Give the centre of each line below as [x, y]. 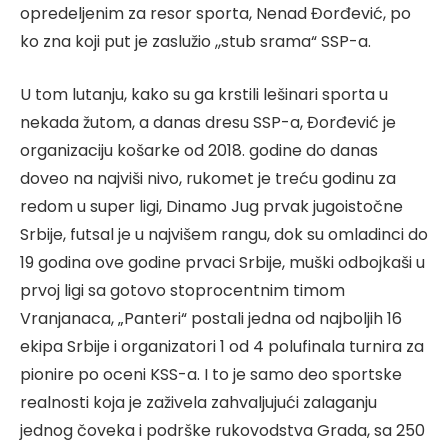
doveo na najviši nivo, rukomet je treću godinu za [208, 178]
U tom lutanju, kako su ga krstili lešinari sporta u [204, 94]
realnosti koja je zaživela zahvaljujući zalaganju [198, 402]
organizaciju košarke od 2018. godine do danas [199, 150]
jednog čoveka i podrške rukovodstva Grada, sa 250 [222, 430]
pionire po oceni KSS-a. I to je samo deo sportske [211, 374]
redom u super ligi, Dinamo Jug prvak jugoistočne [211, 206]
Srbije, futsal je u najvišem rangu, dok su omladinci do [224, 234]
